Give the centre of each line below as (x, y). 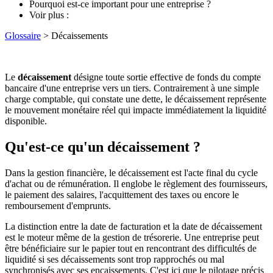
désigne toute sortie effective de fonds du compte (167, 77)
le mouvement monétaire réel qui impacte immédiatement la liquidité (136, 110)
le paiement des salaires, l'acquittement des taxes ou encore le (122, 194)
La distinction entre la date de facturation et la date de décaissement (133, 226)
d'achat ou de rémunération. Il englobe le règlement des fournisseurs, (136, 183)
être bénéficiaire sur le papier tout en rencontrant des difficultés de (131, 248)
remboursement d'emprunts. (58, 205)
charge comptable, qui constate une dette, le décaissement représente (136, 99)
